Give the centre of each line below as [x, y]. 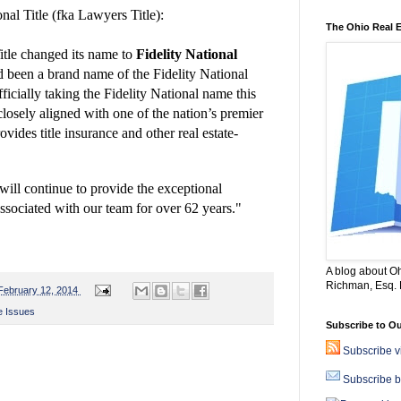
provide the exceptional [156, 189]
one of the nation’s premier [188, 114]
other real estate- [192, 133]
